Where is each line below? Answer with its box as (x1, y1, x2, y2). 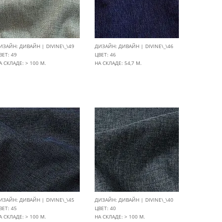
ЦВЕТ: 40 (95, 205, 116, 212)
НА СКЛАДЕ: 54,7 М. (95, 59, 142, 66)
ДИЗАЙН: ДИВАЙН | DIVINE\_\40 (95, 196, 173, 203)
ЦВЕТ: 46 (95, 51, 116, 58)
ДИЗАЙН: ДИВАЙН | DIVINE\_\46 (95, 43, 173, 50)
